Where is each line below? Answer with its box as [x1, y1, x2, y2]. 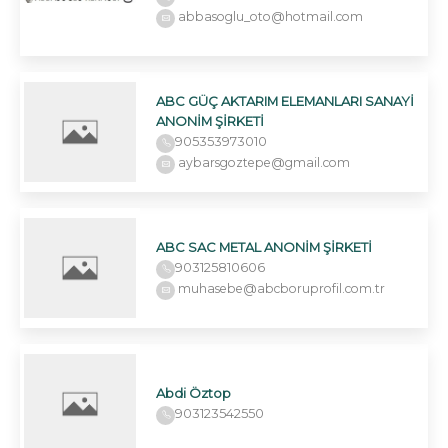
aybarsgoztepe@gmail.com [175, 154, 350, 170]
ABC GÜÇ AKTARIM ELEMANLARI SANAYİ [156, 92, 414, 109]
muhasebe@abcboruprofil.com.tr [175, 280, 385, 296]
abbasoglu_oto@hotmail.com [175, 8, 363, 24]
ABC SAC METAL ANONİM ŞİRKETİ [156, 238, 372, 255]
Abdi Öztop [156, 385, 231, 402]
